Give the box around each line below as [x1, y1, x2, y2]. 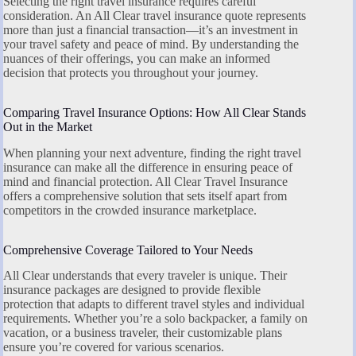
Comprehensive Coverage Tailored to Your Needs [3, 242, 253, 257]
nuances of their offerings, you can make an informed [3, 51, 270, 65]
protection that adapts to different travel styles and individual [3, 297, 304, 311]
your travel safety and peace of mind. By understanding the [3, 37, 299, 51]
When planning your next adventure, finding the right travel [3, 145, 301, 160]
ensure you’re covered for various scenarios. [3, 340, 224, 354]
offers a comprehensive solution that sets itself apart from [3, 188, 287, 203]
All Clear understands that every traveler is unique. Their [3, 269, 287, 283]
